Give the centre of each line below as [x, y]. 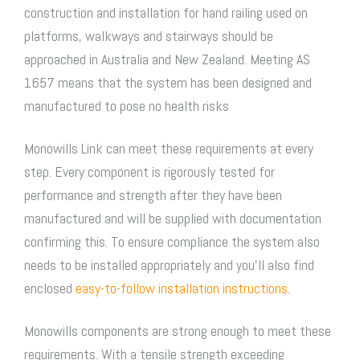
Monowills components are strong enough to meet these [178, 330]
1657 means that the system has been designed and [168, 82]
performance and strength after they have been [153, 194]
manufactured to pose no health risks [127, 105]
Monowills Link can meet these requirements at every [169, 148]
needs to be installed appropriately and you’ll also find [169, 264]
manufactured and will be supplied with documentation [173, 218]
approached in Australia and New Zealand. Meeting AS [167, 59]
